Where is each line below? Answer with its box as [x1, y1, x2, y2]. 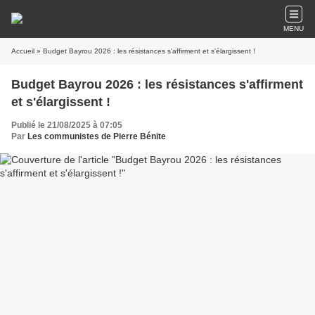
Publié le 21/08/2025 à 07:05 [11, 120, 122, 130]
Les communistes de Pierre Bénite [27, 131, 166, 141]
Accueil [11, 47, 34, 55]
